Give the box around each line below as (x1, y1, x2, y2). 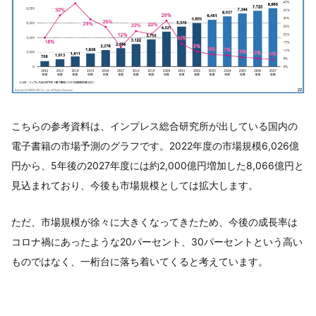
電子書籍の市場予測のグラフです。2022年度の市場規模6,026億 (11, 139, 299, 152)
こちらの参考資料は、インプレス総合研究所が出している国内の (11, 119, 298, 132)
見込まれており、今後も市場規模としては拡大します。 (11, 178, 258, 191)
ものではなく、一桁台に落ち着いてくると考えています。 (11, 255, 268, 267)
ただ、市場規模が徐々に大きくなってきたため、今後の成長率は (11, 215, 298, 228)
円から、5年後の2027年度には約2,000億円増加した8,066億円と (11, 159, 304, 171)
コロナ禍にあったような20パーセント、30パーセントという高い (11, 235, 303, 248)
